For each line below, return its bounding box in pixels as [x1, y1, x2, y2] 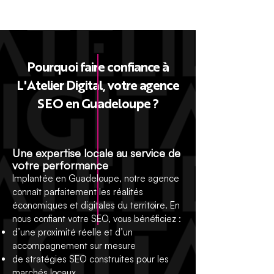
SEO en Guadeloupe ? [37, 98, 158, 111]
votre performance [12, 158, 108, 172]
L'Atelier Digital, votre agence [16, 80, 180, 93]
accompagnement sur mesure [12, 240, 136, 251]
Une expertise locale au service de [12, 146, 180, 160]
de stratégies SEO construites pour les [12, 253, 169, 265]
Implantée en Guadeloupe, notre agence [12, 172, 179, 184]
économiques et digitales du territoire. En [12, 199, 180, 211]
